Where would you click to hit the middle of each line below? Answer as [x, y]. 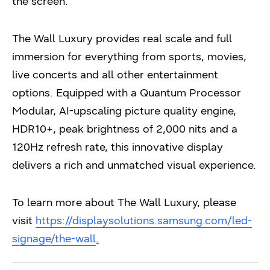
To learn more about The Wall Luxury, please [124, 202]
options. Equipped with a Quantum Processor [127, 93]
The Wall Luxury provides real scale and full [122, 38]
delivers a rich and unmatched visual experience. [134, 165]
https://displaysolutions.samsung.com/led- [144, 220]
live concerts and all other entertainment [115, 74]
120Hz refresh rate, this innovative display [118, 147]
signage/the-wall [54, 238]
